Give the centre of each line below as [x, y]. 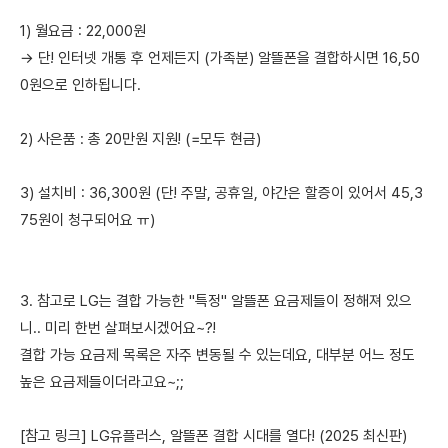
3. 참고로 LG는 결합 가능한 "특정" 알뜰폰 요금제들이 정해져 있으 [216, 301]
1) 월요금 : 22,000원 [83, 31]
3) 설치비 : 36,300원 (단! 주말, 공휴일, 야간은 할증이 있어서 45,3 [221, 193]
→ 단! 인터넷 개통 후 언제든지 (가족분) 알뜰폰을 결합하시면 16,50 [220, 58]
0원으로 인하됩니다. [80, 85]
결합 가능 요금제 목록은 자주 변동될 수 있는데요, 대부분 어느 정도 [217, 355]
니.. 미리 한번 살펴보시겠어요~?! [118, 328]
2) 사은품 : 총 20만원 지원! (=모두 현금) [140, 139]
